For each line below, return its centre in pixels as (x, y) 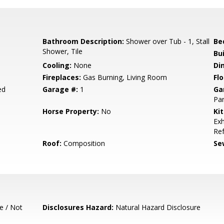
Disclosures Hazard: (78, 207)
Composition (83, 143)
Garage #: (60, 89)
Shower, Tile (63, 51)
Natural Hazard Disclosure (157, 207)
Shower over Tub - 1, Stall (167, 41)
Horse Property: (71, 111)
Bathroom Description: (83, 41)
